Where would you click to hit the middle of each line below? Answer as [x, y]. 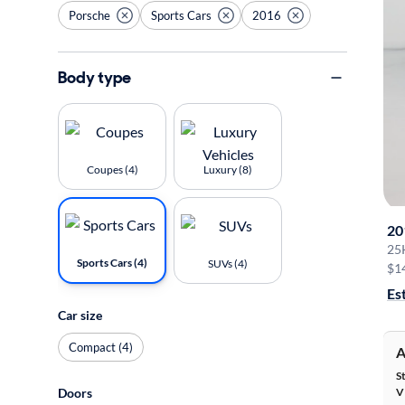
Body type [94, 77]
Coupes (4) [112, 170]
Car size [80, 315]
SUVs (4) [228, 264]
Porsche [89, 15]
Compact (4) [101, 347]
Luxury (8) [228, 170]
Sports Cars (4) [112, 263]
